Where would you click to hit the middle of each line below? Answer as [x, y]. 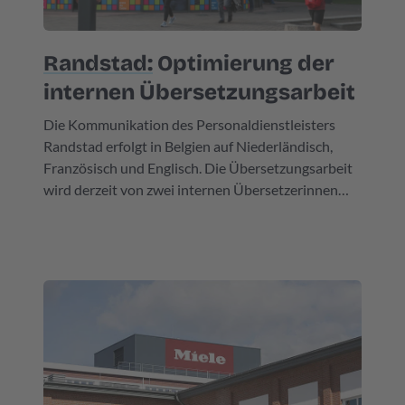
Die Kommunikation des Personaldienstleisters [189, 124]
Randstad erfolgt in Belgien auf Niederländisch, [188, 146]
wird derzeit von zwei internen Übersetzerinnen [191, 189]
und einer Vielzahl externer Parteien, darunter [185, 211]
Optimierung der [244, 63]
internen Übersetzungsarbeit [199, 92]
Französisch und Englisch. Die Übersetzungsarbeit [198, 168]
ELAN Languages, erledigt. [124, 233]
